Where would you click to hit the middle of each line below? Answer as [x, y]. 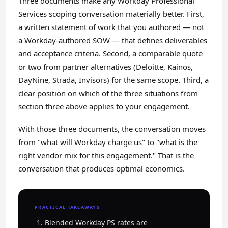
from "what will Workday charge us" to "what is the [108, 142]
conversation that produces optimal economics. [102, 168]
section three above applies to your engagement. [104, 106]
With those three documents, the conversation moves [112, 129]
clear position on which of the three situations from [108, 93]
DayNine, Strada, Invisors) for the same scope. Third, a [113, 80]
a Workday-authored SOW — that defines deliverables [113, 40]
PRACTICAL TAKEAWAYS [67, 207]
